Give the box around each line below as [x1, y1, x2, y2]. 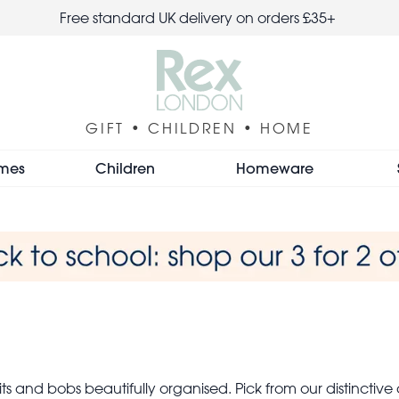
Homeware [235, 158, 313, 177]
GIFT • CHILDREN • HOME [85, 118, 313, 137]
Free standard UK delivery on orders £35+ [60, 9, 339, 27]
